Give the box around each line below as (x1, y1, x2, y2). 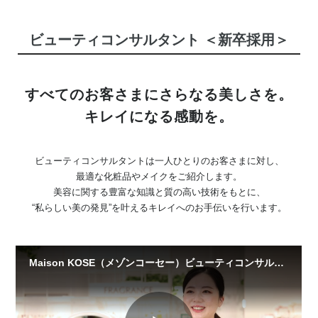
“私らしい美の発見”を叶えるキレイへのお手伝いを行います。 (31, 203, 287, 214)
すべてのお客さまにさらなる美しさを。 (25, 87, 293, 103)
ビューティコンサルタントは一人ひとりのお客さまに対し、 (34, 156, 284, 167)
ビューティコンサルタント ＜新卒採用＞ (29, 31, 289, 48)
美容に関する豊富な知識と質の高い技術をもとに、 (53, 187, 265, 198)
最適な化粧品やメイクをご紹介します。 (76, 172, 242, 182)
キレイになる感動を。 (84, 109, 234, 125)
